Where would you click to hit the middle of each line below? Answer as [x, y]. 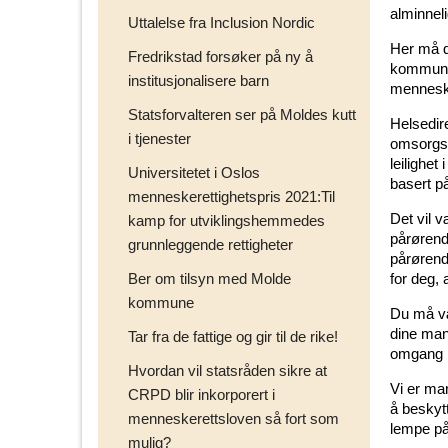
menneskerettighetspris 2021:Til [231, 196]
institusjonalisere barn [198, 80]
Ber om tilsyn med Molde [209, 278]
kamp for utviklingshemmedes [226, 220]
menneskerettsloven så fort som [233, 418]
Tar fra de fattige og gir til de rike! [233, 336]
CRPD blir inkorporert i [201, 394]
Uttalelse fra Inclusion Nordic [221, 22]
